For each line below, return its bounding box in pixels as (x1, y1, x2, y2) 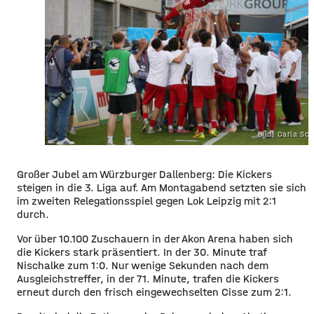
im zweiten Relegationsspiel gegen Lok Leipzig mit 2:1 (17, 193, 276, 207)
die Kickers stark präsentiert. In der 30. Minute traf (17, 245, 267, 259)
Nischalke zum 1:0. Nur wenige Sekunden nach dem (17, 258, 268, 272)
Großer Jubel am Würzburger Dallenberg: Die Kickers (17, 167, 272, 181)
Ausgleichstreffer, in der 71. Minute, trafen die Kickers (17, 271, 279, 285)
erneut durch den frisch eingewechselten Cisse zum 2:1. (17, 285, 292, 299)
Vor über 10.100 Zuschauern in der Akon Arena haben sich (17, 231, 293, 245)
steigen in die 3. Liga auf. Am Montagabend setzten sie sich (17, 180, 306, 194)
